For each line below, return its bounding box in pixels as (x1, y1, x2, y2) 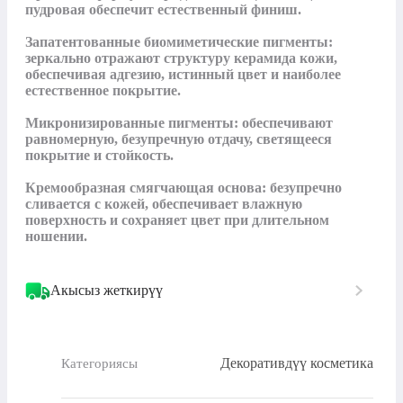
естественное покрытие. (25, 83, 181, 99)
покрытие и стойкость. (25, 148, 174, 164)
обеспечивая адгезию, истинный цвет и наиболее (25, 67, 341, 83)
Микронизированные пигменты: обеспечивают (25, 115, 333, 131)
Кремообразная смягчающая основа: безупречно (25, 180, 342, 196)
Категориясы (61, 355, 138, 371)
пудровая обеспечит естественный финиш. (25, 2, 301, 18)
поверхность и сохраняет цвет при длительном (25, 212, 329, 228)
